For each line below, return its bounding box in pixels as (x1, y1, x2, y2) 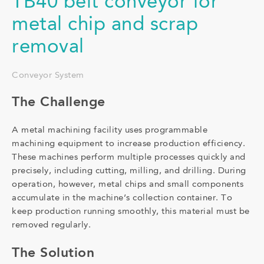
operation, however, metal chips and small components (12, 180, 243, 190)
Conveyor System (12, 71, 84, 80)
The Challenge (12, 95, 105, 109)
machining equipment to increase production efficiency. (12, 140, 245, 149)
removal (12, 38, 84, 57)
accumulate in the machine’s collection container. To (12, 194, 232, 203)
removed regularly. (12, 221, 91, 230)
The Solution (12, 247, 94, 260)
